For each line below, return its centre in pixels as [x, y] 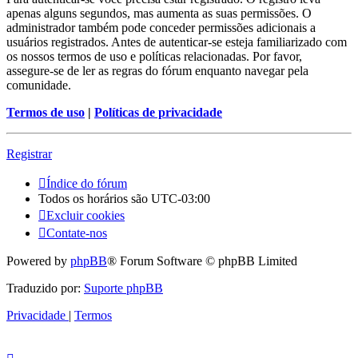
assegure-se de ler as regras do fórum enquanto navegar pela [157, 71]
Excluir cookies [86, 216]
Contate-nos [77, 233]
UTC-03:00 [181, 199]
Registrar [29, 154]
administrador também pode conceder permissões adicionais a [161, 28]
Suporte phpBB [123, 288]
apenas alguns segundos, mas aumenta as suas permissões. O [159, 14]
